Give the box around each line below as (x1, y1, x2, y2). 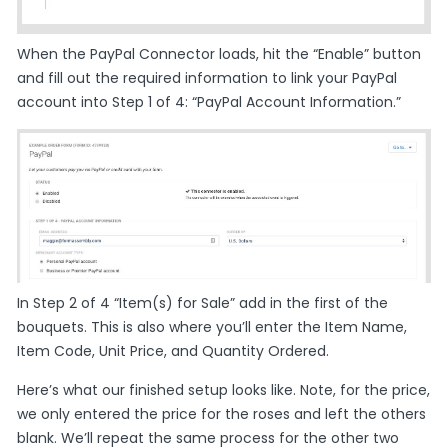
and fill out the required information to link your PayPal (17, 67, 398, 88)
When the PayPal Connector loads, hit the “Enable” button (17, 43, 422, 64)
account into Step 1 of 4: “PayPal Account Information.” (17, 91, 402, 112)
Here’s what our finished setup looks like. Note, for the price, (17, 380, 431, 401)
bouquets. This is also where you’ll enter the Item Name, (17, 317, 408, 338)
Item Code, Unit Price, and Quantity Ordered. (17, 341, 330, 362)
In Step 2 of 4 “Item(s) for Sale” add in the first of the (17, 293, 389, 314)
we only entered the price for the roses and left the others (17, 404, 427, 425)
